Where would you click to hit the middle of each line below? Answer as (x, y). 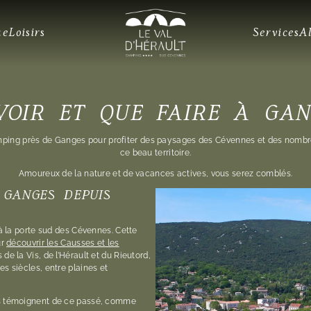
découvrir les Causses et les (63, 243)
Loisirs (27, 33)
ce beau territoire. (155, 153)
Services (276, 33)
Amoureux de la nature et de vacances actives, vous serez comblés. (155, 174)
